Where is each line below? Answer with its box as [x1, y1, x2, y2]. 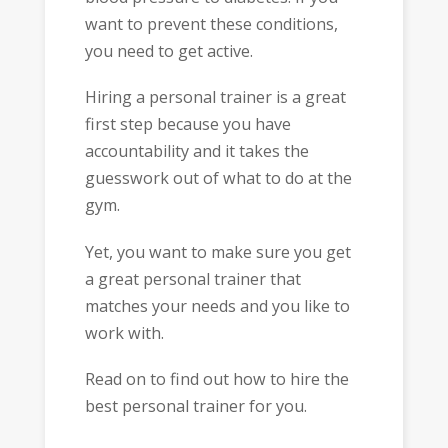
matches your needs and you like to [84, 294, 350, 317]
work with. [84, 321, 164, 344]
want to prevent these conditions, [84, 12, 338, 35]
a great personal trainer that [84, 267, 301, 290]
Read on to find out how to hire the [84, 368, 349, 391]
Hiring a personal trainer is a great [84, 86, 346, 109]
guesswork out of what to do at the [84, 167, 352, 190]
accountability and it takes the [84, 140, 309, 163]
